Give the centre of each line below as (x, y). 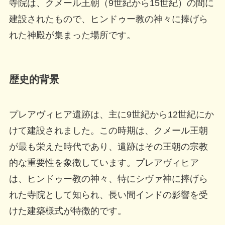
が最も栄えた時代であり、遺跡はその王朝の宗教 (108, 146)
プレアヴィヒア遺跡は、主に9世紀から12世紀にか (111, 114)
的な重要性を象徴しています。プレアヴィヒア (104, 162)
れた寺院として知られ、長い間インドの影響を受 (108, 195)
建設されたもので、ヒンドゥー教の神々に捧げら (108, 19)
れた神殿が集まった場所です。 (72, 35)
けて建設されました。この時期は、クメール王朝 (108, 130)
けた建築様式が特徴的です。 (68, 211)
